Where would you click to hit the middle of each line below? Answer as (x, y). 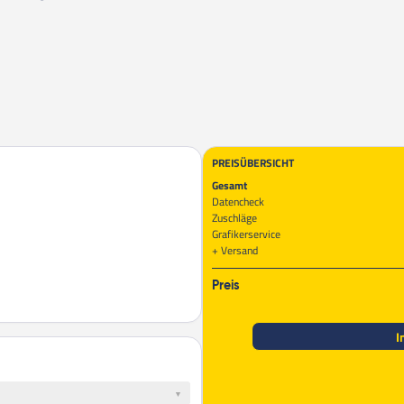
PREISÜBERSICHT (253, 162)
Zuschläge (234, 217)
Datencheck (238, 201)
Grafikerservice (246, 234)
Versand (239, 250)
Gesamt (230, 185)
